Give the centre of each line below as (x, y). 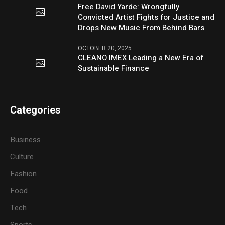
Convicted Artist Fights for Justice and (146, 17)
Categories (36, 110)
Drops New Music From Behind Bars (141, 27)
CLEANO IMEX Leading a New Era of (141, 58)
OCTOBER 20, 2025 (105, 48)
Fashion (24, 174)
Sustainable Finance (114, 68)
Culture (22, 157)
